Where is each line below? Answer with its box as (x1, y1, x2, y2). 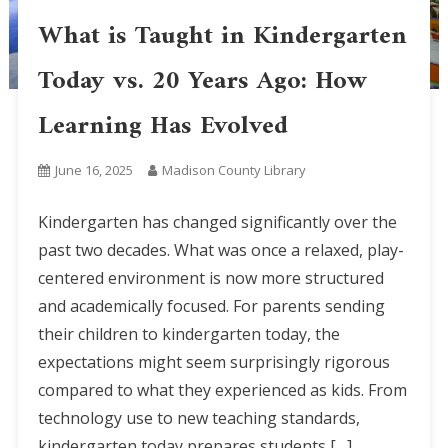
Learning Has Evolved (37, 104, 288, 150)
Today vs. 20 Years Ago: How (37, 59, 367, 105)
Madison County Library (161, 161, 306, 180)
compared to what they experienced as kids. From (37, 379, 407, 402)
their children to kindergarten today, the (37, 323, 340, 346)
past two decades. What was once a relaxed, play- (37, 239, 404, 262)
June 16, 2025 (54, 161, 133, 180)
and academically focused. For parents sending (37, 295, 385, 318)
